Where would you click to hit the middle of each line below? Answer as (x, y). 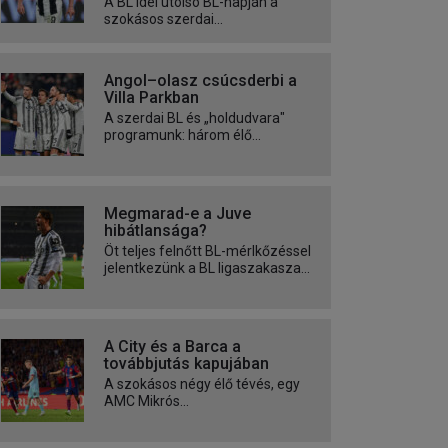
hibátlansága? (155, 231)
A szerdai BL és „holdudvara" (194, 118)
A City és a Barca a (172, 347)
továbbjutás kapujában (186, 364)
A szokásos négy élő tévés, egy (202, 384)
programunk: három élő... (182, 135)
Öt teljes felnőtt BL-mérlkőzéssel (207, 251)
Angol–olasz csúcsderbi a (200, 81)
